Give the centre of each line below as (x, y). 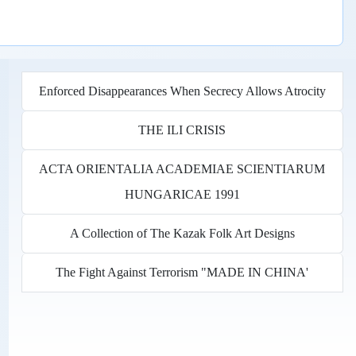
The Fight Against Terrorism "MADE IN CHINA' (182, 272)
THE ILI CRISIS (182, 130)
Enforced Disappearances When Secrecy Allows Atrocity (182, 91)
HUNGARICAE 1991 (182, 194)
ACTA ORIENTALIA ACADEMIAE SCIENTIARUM (182, 168)
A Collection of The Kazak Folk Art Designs (182, 233)
